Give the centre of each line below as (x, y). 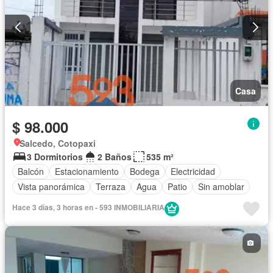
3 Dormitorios (55, 156)
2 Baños (115, 156)
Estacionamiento (87, 172)
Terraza (111, 187)
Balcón (31, 172)
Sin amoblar (221, 187)
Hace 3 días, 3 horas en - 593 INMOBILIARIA (88, 207)
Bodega (145, 172)
